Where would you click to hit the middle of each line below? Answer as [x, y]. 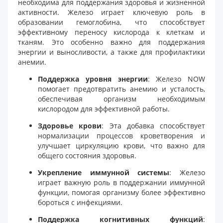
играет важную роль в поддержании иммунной [121, 182]
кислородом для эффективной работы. [104, 109]
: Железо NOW [176, 79]
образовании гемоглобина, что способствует [111, 22]
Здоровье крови [70, 125]
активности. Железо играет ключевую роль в [111, 12]
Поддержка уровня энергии [93, 79]
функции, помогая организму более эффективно [121, 192]
